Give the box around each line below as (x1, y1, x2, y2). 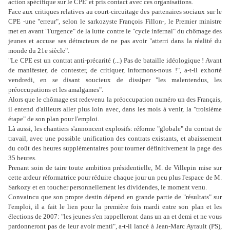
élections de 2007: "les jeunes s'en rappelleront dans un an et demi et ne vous (8, 213, 222, 221)
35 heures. (8, 154, 36, 162)
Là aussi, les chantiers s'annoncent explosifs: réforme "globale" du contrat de (8, 125, 222, 133)
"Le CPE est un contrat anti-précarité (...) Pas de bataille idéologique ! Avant (8, 56, 222, 65)
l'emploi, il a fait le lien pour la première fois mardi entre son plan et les (8, 203, 222, 211)
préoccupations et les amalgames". (8, 86, 103, 94)
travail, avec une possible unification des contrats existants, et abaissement (8, 135, 222, 143)
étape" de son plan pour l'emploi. (8, 115, 99, 123)
